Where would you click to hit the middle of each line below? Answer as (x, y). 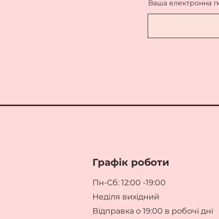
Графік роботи (131, 162)
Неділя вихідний (126, 197)
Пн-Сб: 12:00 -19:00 (129, 183)
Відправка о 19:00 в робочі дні (153, 211)
